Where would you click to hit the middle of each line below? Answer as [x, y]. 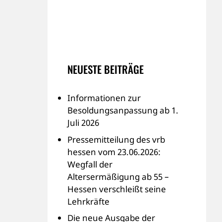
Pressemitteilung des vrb [116, 139]
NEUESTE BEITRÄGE [106, 69]
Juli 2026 [83, 123]
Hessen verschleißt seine [117, 189]
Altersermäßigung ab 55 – [118, 176]
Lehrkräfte [88, 201]
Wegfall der [90, 164]
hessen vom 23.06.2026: [114, 152]
